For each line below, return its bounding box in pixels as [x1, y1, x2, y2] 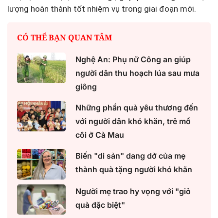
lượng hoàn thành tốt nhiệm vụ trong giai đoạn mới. [7, 4, 196, 14]
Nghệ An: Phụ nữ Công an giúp [75, 54, 191, 65]
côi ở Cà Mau [75, 130, 124, 140]
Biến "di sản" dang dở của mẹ [75, 151, 185, 161]
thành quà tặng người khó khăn [75, 164, 192, 175]
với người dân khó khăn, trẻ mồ [75, 116, 191, 127]
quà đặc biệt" [75, 200, 125, 210]
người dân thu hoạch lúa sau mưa [75, 68, 200, 78]
